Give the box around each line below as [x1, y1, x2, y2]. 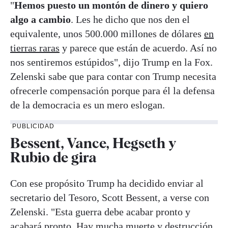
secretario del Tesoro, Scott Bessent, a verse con [10, 192, 209, 204]
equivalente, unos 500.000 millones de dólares [10, 27, 204, 39]
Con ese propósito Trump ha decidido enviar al [10, 178, 204, 189]
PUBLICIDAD [12, 122, 54, 130]
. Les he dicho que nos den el [71, 13, 190, 25]
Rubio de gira [10, 148, 97, 166]
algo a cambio [10, 13, 71, 25]
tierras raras [10, 42, 60, 53]
